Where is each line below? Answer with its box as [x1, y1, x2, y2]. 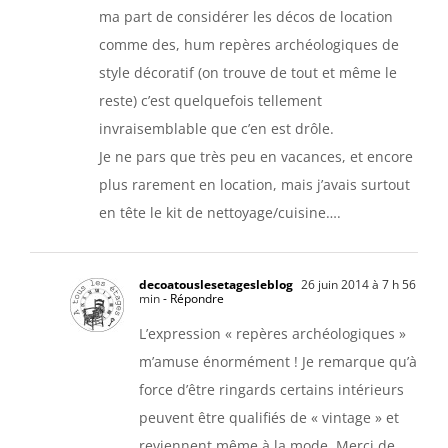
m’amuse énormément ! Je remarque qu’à [139, 351, 417, 371]
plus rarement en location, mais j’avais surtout [99, 174, 410, 194]
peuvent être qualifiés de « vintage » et [139, 407, 399, 427]
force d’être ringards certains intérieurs [139, 379, 404, 399]
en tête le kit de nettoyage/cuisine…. [99, 202, 341, 222]
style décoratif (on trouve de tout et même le [99, 62, 397, 82]
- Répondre [160, 289, 224, 307]
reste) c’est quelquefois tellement [99, 90, 322, 110]
